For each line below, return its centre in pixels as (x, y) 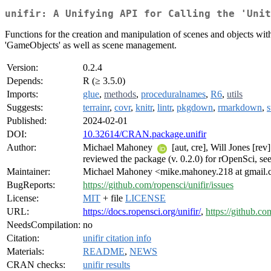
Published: (27, 121)
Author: (21, 148)
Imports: (22, 94)
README (104, 252)
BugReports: (31, 185)
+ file (113, 198)
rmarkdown (240, 108)
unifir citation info (117, 238)
